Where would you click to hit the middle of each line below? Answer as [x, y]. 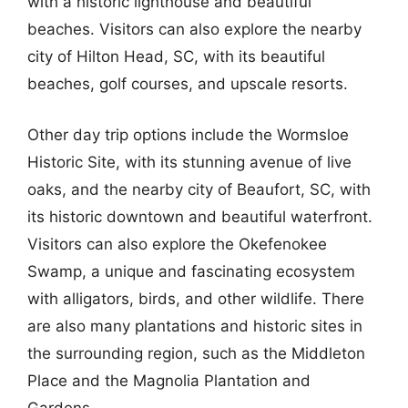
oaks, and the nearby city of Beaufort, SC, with [199, 189]
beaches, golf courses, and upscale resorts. [188, 84]
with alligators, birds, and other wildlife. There [196, 298]
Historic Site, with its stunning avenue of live [189, 162]
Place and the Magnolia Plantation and [169, 380]
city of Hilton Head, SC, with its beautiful [176, 56]
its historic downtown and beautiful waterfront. [200, 216]
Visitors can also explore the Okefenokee [177, 244]
